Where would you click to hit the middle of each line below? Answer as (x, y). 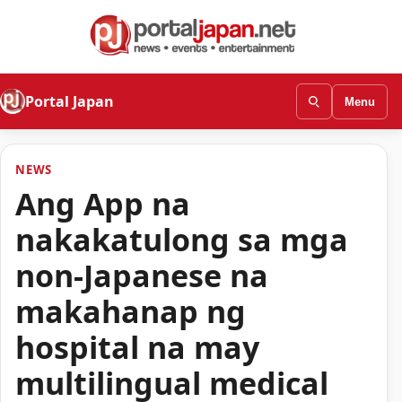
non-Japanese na (142, 275)
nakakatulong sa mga (182, 239)
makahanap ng (131, 311)
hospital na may (137, 347)
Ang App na (103, 203)
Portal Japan (70, 101)
